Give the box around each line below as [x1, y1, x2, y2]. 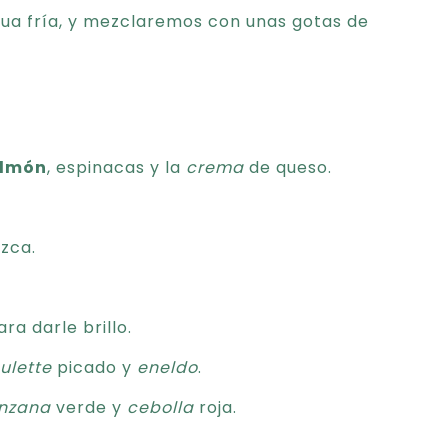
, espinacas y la [47, 156, 186, 179]
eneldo [137, 356, 198, 379]
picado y [52, 356, 137, 379]
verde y [51, 396, 127, 419]
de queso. [244, 156, 332, 179]
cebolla [127, 396, 194, 419]
